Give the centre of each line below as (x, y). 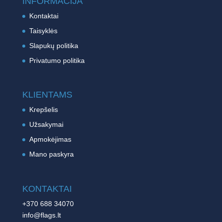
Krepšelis (43, 110)
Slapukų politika (54, 46)
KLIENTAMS (47, 95)
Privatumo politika (57, 61)
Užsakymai (46, 125)
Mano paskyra (51, 154)
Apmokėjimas (50, 139)
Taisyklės (43, 31)
